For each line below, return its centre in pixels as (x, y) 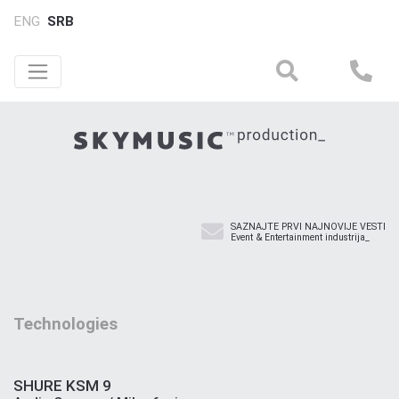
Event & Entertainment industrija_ (300, 237)
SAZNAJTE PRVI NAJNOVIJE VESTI (308, 226)
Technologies (65, 324)
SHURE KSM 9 (62, 385)
